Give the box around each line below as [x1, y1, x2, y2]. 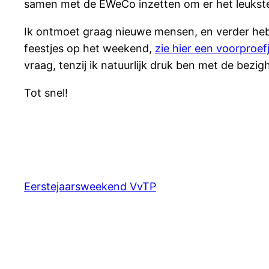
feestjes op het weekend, [24, 42, 155, 55]
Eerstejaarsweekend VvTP [24, 180, 156, 193]
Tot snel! [24, 86, 68, 100]
